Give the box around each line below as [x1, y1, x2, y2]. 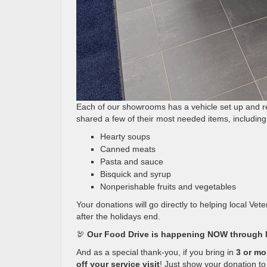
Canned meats [100, 144, 156, 154]
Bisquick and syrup [100, 169, 171, 179]
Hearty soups [100, 132, 150, 141]
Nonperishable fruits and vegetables [100, 182, 236, 191]
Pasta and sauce [100, 157, 163, 166]
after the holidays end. [76, 212, 160, 221]
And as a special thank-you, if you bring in [76, 247, 236, 257]
